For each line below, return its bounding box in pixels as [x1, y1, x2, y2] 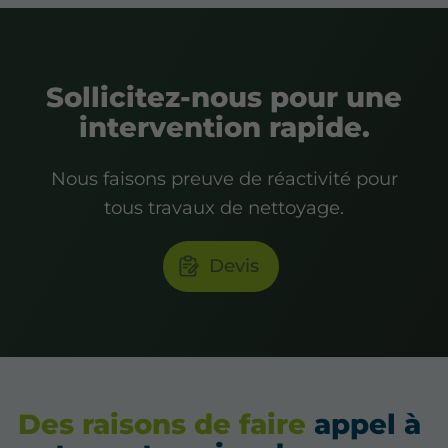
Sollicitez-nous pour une [46, 79, 402, 114]
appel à [306, 407, 422, 442]
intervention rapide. [78, 109, 370, 144]
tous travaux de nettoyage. [104, 196, 344, 220]
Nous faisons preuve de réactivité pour [50, 167, 398, 191]
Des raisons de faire [18, 407, 307, 442]
